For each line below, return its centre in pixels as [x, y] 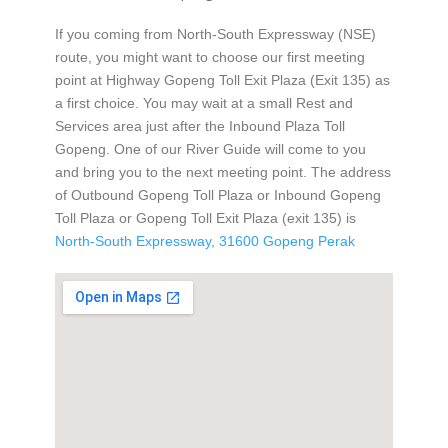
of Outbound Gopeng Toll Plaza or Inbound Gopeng [217, 194]
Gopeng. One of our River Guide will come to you [210, 148]
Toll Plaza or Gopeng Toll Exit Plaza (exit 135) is [205, 217]
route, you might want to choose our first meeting [209, 56]
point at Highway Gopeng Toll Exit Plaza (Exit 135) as [222, 79]
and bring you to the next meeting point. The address [222, 171]
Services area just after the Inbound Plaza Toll [199, 125]
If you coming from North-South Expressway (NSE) [215, 33]
